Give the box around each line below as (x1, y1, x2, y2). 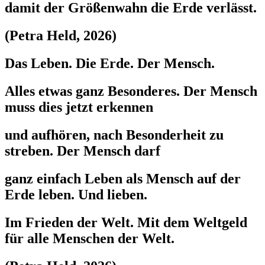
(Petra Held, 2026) (5, 28, 117, 44)
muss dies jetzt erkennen (5, 99, 153, 115)
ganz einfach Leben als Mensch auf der (5, 170, 241, 186)
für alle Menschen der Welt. (5, 230, 174, 246)
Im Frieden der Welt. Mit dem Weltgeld (5, 214, 247, 230)
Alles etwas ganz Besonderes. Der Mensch (5, 83, 257, 99)
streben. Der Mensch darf (5, 143, 160, 159)
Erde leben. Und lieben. (5, 186, 147, 202)
